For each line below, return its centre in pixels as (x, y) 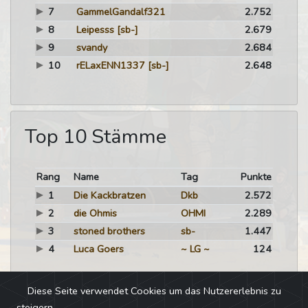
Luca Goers (98, 249)
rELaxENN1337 (110, 65)
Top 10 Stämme (96, 136)
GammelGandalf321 (121, 12)
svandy (91, 47)
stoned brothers (109, 231)
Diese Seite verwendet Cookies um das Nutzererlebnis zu (154, 290)
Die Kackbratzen (109, 195)
